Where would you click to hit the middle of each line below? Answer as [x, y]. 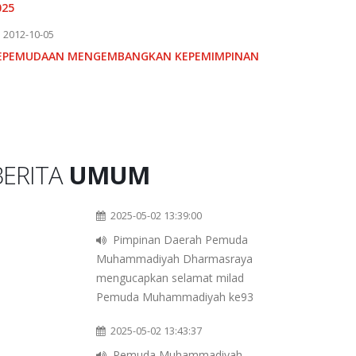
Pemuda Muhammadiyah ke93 [175, 297]
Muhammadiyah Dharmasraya [174, 259]
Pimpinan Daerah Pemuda [180, 240]
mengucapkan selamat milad [170, 278]
